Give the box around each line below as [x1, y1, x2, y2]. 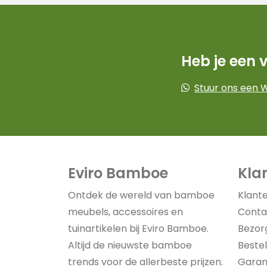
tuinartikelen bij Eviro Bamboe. [68, 222, 209, 235]
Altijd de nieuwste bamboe [68, 238, 192, 252]
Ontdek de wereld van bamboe [68, 188, 215, 202]
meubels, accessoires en [68, 205, 183, 219]
